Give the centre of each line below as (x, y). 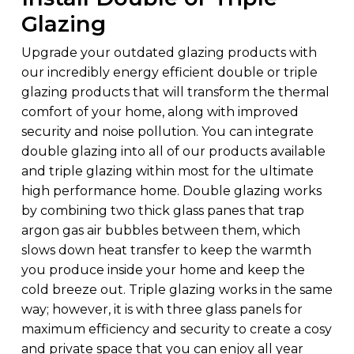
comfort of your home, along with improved (160, 112)
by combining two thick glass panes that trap (162, 211)
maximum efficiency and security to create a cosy (176, 330)
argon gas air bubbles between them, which (160, 231)
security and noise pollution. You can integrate (167, 132)
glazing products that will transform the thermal (175, 92)
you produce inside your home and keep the (163, 270)
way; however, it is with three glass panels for (162, 310)
